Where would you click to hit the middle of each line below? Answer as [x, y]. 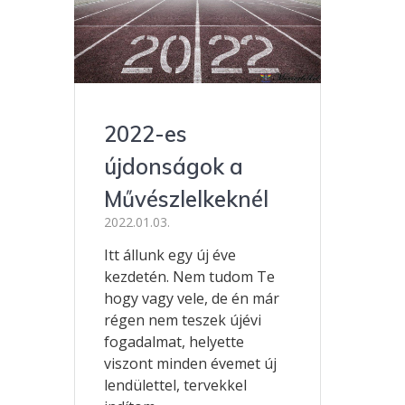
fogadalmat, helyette [174, 341]
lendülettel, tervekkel [176, 385]
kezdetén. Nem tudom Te [190, 276]
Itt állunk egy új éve [170, 254]
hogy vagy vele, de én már [192, 298]
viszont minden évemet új [191, 363]
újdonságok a [174, 166]
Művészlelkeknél [187, 198]
